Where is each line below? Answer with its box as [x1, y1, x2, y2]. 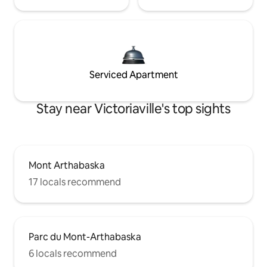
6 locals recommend [29, 247, 117, 260]
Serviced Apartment [89, 68, 178, 81]
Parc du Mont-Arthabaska [29, 230, 141, 243]
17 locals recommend [29, 175, 121, 188]
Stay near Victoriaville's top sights [36, 100, 231, 117]
